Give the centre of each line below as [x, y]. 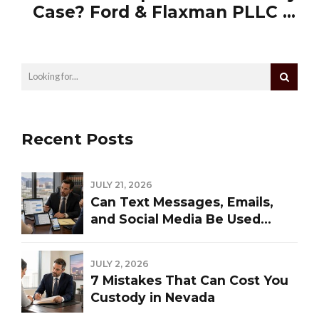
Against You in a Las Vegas [179, 236]
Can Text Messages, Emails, [182, 202]
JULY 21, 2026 [121, 185]
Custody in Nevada [153, 298]
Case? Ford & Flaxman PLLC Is [165, 12]
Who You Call [239, 31]
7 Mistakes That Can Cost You [189, 281]
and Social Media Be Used [176, 219]
